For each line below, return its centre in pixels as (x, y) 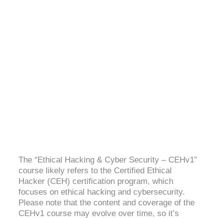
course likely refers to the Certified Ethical (95, 171)
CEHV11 (109, 32)
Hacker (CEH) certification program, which (96, 182)
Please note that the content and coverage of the (107, 203)
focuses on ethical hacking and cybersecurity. (102, 192)
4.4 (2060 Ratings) (109, 42)
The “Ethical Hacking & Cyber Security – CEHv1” (108, 160)
